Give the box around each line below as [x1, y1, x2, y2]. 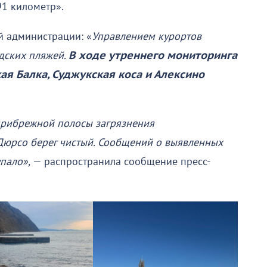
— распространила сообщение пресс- [30, 156, 210, 169]
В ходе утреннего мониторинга [69, 49, 237, 63]
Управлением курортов [92, 30, 201, 44]
